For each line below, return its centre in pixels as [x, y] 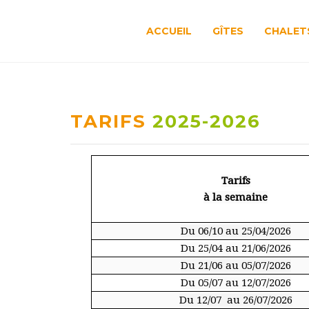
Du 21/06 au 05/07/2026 [236, 266]
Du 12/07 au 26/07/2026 [236, 300]
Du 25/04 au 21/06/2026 [236, 248]
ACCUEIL [169, 31]
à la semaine [236, 197]
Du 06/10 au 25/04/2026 [236, 231]
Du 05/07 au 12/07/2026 [236, 283]
